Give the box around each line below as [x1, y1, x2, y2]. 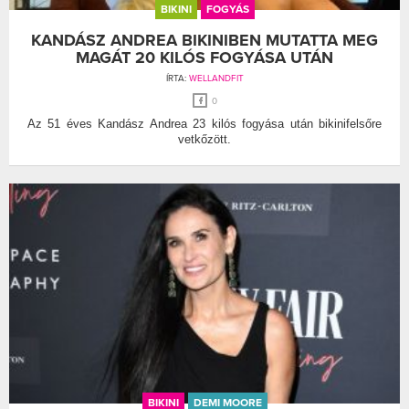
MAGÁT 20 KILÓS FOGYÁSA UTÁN [76, 47, 333, 68]
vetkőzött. [178, 131, 231, 146]
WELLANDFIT [188, 72, 244, 84]
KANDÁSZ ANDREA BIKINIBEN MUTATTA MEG [31, 29, 378, 50]
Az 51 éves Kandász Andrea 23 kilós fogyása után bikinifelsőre [27, 116, 382, 131]
